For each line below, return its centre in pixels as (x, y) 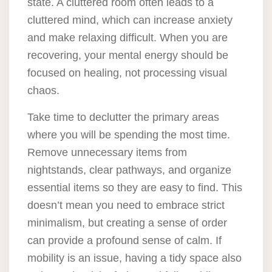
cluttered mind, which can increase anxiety (130, 20)
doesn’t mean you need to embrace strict (126, 206)
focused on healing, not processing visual (127, 73)
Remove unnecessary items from (107, 153)
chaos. (43, 91)
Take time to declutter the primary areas (123, 117)
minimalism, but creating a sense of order (127, 223)
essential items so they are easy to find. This (135, 188)
